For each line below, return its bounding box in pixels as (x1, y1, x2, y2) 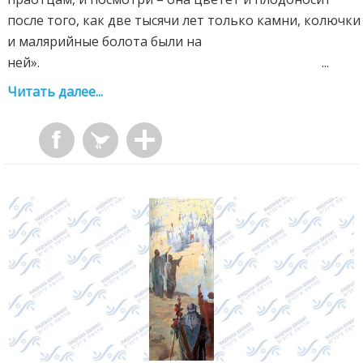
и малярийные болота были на (7, 32, 203, 51)
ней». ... (7, 53, 330, 72)
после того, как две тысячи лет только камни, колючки (7, 11, 361, 30)
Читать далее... (7, 83, 104, 101)
